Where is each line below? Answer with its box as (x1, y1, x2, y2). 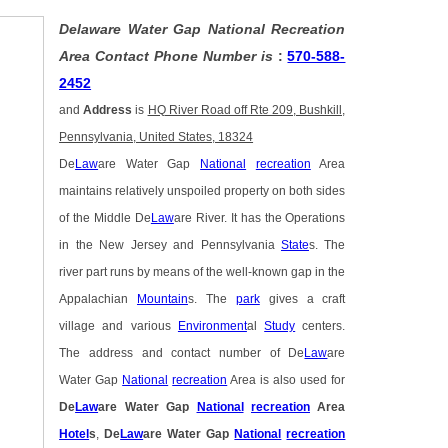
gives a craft (259, 293, 346, 306)
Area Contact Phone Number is (59, 48, 278, 65)
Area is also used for (227, 374, 346, 387)
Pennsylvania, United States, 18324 (59, 131, 254, 144)
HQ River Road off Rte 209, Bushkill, (147, 104, 346, 117)
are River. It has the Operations (173, 212, 346, 225)
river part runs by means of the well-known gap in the (59, 266, 346, 279)
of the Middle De (59, 212, 151, 225)
